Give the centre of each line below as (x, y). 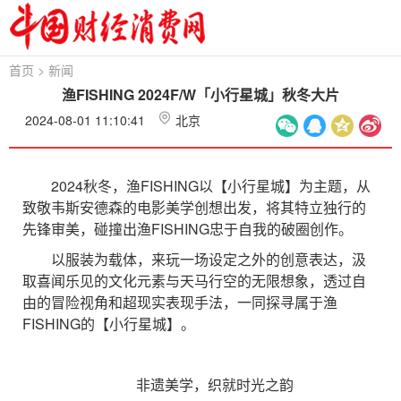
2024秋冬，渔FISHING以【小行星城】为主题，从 (196, 186)
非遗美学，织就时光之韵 (200, 384)
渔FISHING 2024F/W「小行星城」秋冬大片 (200, 94)
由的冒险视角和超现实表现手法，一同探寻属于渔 (180, 302)
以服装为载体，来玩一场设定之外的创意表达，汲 (194, 259)
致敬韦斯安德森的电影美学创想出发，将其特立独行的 (194, 207)
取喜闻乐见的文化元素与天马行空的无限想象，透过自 (194, 281)
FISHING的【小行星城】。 (109, 324)
